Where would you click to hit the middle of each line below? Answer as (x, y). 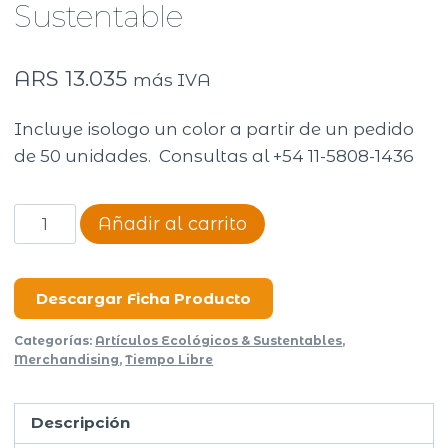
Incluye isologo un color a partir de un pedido (214, 128)
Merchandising (67, 359)
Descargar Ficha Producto (144, 298)
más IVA (172, 79)
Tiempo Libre (169, 359)
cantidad (54, 323)
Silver (36, 242)
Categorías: (55, 340)
